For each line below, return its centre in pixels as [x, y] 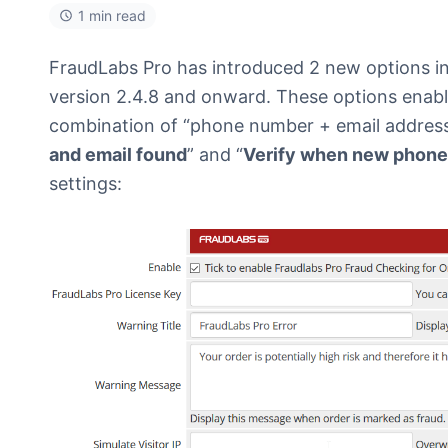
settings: [85, 183]
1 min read [112, 15]
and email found [118, 154]
